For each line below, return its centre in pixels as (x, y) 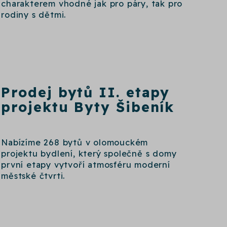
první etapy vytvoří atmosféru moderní (86, 164)
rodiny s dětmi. (34, 15)
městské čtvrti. (33, 176)
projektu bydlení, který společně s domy (89, 153)
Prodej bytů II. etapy (86, 92)
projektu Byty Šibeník (88, 107)
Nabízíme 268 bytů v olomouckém (75, 142)
